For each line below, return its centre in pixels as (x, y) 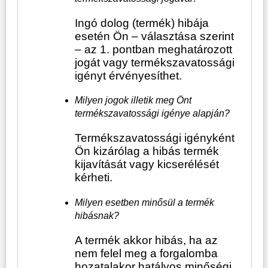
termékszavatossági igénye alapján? (153, 114)
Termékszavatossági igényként (155, 138)
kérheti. (94, 178)
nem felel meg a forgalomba (147, 253)
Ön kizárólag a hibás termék (147, 151)
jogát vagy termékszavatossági (155, 63)
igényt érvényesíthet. (129, 76)
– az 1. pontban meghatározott (154, 50)
